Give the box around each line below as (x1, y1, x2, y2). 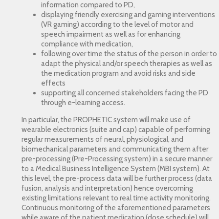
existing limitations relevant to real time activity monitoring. (22, 194, 211, 202)
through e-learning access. (41, 98, 126, 107)
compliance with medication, (41, 40, 133, 48)
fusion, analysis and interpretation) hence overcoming (22, 184, 194, 193)
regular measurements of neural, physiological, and (22, 135, 184, 144)
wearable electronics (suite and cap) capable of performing (22, 125, 211, 134)
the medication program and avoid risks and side (41, 69, 196, 78)
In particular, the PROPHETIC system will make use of (22, 115, 191, 124)
